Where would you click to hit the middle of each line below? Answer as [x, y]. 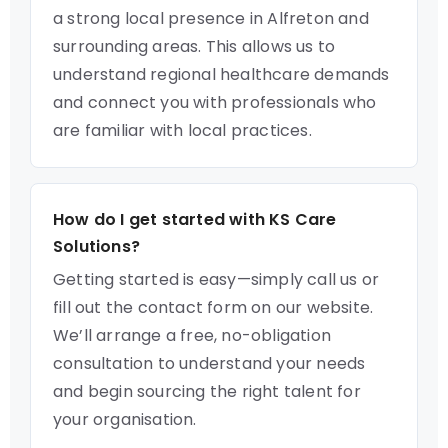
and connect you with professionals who [215, 102]
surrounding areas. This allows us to [194, 46]
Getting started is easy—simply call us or [216, 279]
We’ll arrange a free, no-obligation [192, 335]
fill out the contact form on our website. [213, 307]
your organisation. [125, 419]
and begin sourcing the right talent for [207, 391]
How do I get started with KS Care [195, 219]
